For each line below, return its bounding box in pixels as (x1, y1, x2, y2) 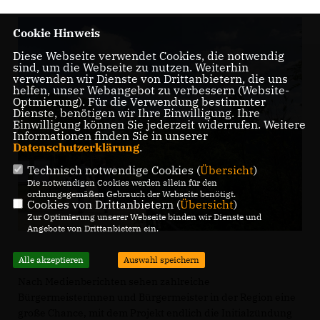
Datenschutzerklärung (12, 140, 139, 155)
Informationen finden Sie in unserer (12, 129, 208, 144)
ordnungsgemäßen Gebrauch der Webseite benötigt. (26, 189, 236, 200)
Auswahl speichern (123, 254, 199, 266)
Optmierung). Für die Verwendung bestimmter (12, 94, 266, 109)
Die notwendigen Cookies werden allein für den (26, 177, 217, 189)
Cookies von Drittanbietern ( (26, 197, 180, 212)
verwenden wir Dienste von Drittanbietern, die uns (12, 71, 288, 86)
